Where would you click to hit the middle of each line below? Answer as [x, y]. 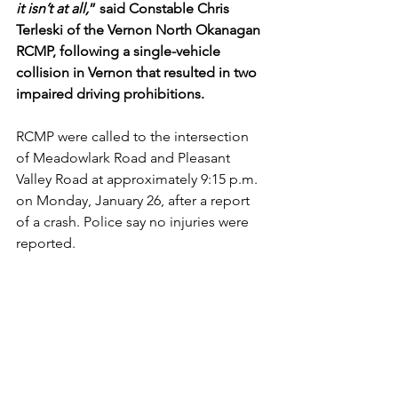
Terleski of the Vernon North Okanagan [140, 30]
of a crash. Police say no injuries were [134, 222]
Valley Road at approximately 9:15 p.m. [139, 179]
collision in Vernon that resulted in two [138, 72]
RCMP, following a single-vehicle [120, 51]
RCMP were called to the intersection [134, 136]
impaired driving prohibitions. [110, 94]
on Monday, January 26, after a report [135, 200]
